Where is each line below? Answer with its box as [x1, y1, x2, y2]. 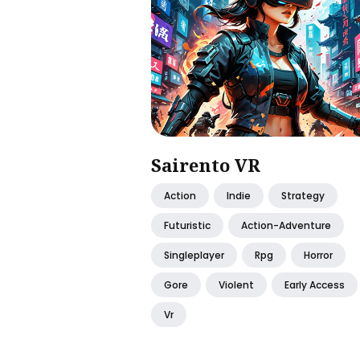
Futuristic [164, 218, 211, 232]
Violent [219, 277, 254, 292]
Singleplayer [164, 247, 224, 262]
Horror [304, 247, 333, 262]
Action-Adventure [241, 218, 331, 232]
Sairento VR [151, 152, 260, 177]
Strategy [281, 188, 325, 202]
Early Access [284, 277, 345, 292]
